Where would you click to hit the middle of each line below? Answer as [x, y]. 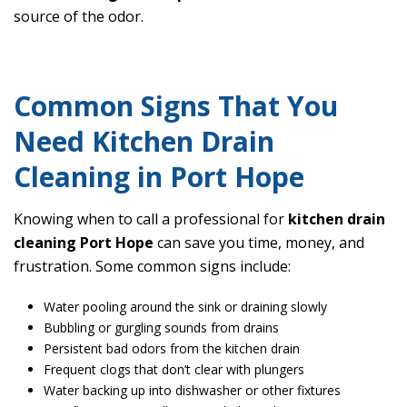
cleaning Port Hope [84, 243]
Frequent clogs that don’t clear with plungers [174, 370]
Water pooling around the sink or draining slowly [185, 307]
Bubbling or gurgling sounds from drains [161, 328]
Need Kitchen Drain [144, 142]
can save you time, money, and [259, 243]
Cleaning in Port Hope [159, 177]
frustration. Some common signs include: [152, 267]
